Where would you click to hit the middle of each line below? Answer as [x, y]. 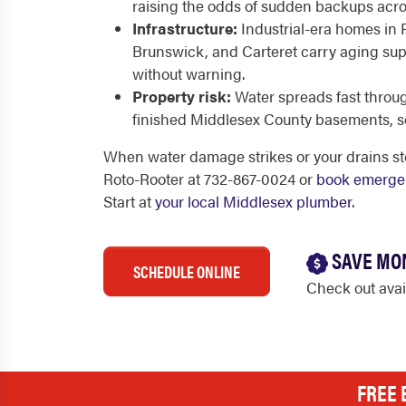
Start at [129, 201]
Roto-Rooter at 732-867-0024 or [210, 179]
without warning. [188, 73]
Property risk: [182, 96]
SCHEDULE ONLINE [187, 271]
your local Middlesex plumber [253, 201]
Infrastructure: [185, 28]
